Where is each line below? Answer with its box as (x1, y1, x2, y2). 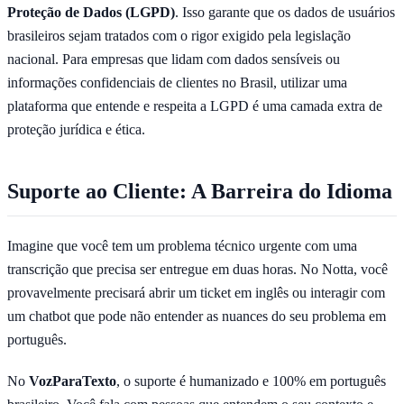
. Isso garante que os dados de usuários (175, 4, 395, 20)
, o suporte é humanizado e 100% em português (116, 372, 386, 389)
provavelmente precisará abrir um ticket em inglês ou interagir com (7, 284, 385, 300)
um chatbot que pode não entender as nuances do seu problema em (7, 308, 386, 324)
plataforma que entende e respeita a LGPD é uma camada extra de (7, 97, 382, 114)
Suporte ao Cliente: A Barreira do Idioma (7, 179, 392, 203)
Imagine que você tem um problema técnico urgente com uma (7, 237, 357, 253)
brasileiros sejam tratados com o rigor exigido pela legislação (7, 27, 351, 43)
